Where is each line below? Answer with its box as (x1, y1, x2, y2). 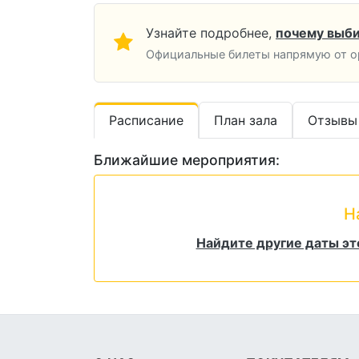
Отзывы (308, 112, 357, 129)
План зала (214, 112, 277, 129)
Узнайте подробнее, (146, 25, 272, 42)
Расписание (109, 112, 184, 129)
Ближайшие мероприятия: (94, 151, 280, 169)
